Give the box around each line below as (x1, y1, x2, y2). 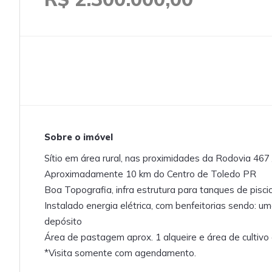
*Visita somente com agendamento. (44, 247, 196, 259)
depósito (44, 216, 82, 227)
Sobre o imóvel (44, 131, 113, 143)
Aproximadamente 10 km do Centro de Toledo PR (44, 168, 256, 180)
